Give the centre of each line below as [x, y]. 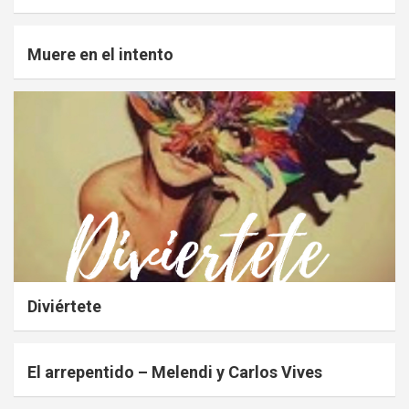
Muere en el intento [100, 55]
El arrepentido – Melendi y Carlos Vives [175, 372]
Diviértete [64, 307]
